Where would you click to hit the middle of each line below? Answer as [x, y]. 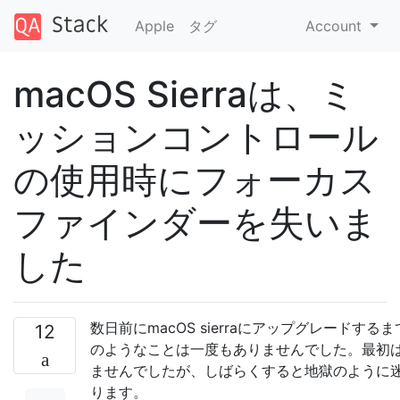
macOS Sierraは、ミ [185, 94]
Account [336, 25]
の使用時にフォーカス [195, 179]
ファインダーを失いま [196, 222]
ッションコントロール [196, 137]
